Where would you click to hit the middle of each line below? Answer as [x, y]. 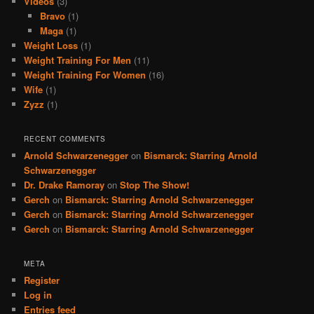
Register [42, 280]
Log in [38, 295]
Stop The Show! [155, 184]
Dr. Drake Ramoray [64, 184]
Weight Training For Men [78, 60]
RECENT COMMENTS [65, 138]
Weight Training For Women [85, 74]
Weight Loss [51, 45]
